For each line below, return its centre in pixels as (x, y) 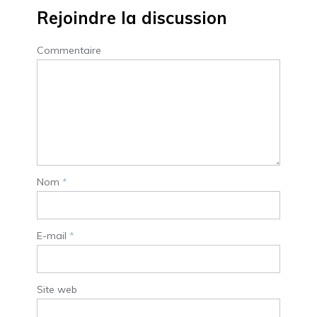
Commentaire (69, 51)
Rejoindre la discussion (132, 18)
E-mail (53, 236)
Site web (57, 290)
